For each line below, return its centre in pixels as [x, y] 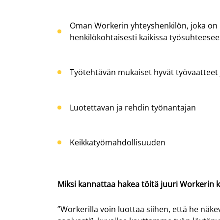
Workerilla [79, 209]
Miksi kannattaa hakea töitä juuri [119, 184]
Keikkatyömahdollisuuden [119, 142]
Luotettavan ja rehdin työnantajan [133, 107]
